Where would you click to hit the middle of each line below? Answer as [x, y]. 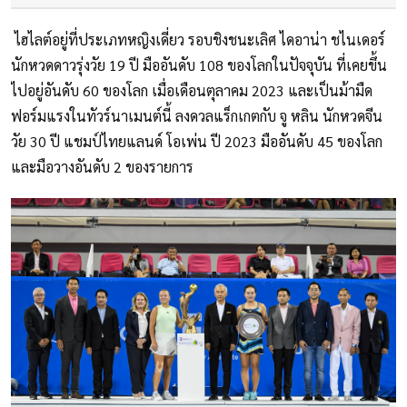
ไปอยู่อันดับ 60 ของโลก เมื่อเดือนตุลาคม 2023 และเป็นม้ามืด [192, 91]
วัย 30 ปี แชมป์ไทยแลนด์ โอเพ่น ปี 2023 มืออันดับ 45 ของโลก [197, 142]
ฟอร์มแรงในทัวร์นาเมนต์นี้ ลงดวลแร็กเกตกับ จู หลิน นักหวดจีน [197, 116]
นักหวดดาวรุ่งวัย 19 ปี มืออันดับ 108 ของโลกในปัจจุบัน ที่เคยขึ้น [199, 65]
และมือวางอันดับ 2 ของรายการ [102, 167]
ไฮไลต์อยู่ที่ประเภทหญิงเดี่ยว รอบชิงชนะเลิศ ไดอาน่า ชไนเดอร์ [198, 40]
